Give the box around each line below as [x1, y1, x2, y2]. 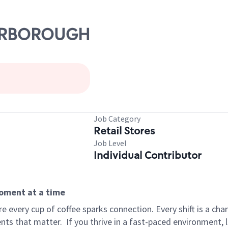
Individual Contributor [94, 149, 202, 162]
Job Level [94, 138, 127, 148]
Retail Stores [94, 124, 155, 137]
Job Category [94, 113, 140, 124]
